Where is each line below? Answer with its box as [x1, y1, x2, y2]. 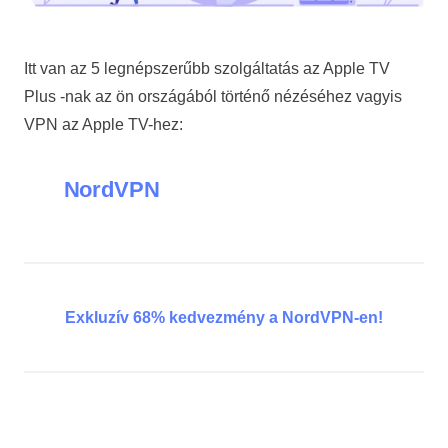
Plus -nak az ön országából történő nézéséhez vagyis [23, 88, 402, 106]
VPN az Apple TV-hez [23, 116, 179, 134]
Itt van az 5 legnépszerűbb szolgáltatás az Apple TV [23, 60, 390, 78]
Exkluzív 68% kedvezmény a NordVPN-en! [65, 308, 383, 326]
